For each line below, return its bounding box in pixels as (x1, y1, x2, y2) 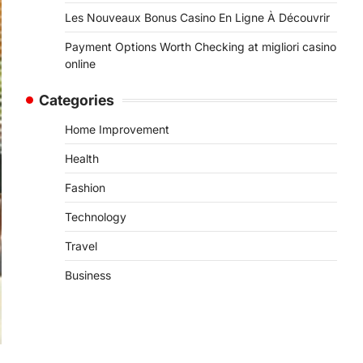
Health (65, 152, 99, 165)
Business (65, 268, 111, 282)
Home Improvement (65, 122, 169, 136)
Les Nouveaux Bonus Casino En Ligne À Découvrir (65, 11, 330, 24)
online (65, 57, 96, 70)
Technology (65, 210, 126, 224)
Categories (39, 92, 114, 109)
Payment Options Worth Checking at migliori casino (65, 40, 336, 53)
